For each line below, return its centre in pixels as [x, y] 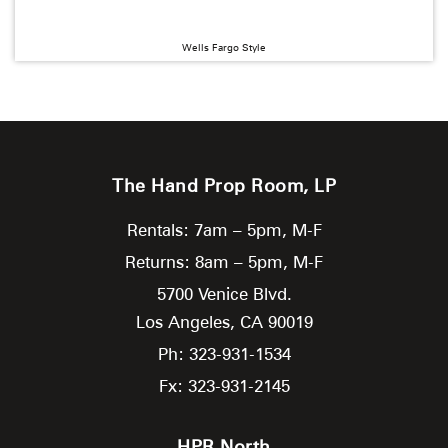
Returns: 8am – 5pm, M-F [224, 261]
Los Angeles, [187, 321]
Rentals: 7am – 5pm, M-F [224, 229]
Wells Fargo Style [224, 46]
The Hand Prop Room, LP [224, 185]
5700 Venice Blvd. [224, 293]
